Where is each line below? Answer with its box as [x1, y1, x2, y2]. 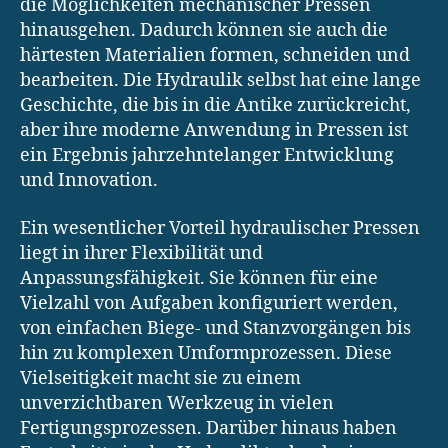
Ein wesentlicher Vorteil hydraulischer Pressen [20, 216, 420, 240]
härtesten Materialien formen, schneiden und [20, 44, 410, 68]
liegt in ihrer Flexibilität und [20, 241, 263, 265]
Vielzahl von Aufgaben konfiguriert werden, [20, 291, 398, 315]
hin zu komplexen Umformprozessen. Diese [20, 341, 392, 365]
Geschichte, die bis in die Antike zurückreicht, [20, 94, 411, 118]
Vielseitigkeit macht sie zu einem [20, 366, 301, 390]
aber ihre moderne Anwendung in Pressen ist [20, 119, 408, 143]
